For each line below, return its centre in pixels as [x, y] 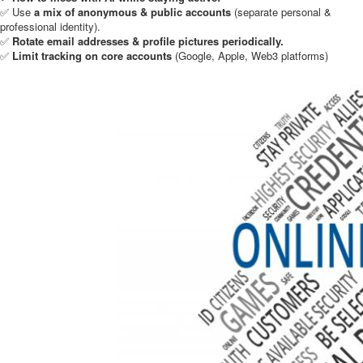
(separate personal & [281, 12]
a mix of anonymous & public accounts [132, 12]
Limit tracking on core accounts [92, 56]
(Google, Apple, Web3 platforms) [250, 56]
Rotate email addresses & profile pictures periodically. [148, 41]
